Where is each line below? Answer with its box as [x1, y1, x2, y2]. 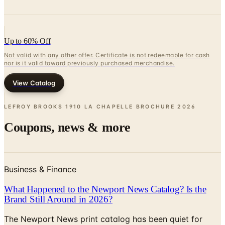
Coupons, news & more [4, 120, 131, 135]
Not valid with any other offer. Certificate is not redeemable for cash [4, 51, 210, 59]
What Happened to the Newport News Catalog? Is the [4, 183, 206, 194]
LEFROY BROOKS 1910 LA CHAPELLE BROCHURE [4, 103, 175, 110]
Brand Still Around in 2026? [4, 193, 113, 204]
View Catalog [13, 78, 56, 87]
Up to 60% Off [4, 36, 51, 45]
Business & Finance [4, 164, 76, 174]
